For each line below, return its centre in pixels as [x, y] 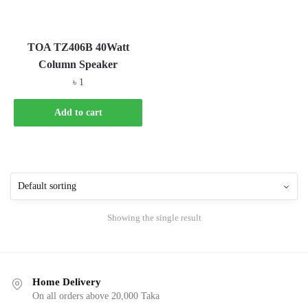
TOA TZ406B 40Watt [78, 47]
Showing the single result [154, 217]
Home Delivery [67, 282]
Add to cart [78, 112]
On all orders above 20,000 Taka [96, 296]
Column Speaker [78, 65]
